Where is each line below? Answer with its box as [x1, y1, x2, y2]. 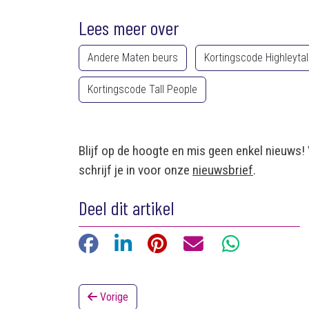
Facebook [101, 235, 152, 250]
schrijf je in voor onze [79, 162, 192, 178]
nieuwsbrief [192, 162, 253, 178]
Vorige [97, 290, 128, 303]
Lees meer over [79, 16, 179, 39]
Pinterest [169, 235, 217, 250]
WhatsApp [238, 235, 292, 250]
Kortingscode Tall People [88, 83, 197, 96]
